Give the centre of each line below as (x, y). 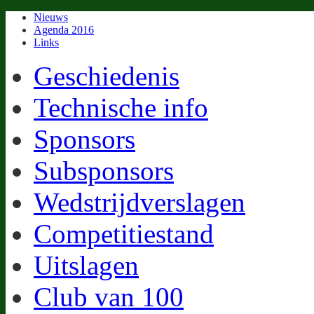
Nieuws (51, 17)
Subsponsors (104, 171)
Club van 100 (109, 297)
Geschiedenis (107, 76)
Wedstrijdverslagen (139, 202)
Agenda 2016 (64, 30)
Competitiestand (124, 234)
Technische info (121, 108)
